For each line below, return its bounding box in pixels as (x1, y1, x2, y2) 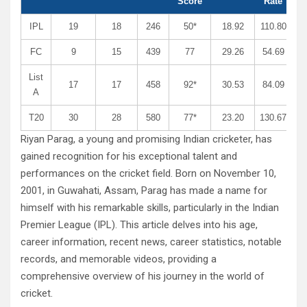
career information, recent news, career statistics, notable (21, 236, 282, 249)
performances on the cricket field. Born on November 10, (21, 167, 276, 180)
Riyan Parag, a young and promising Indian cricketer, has (21, 133, 272, 146)
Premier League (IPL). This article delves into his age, (21, 219, 258, 232)
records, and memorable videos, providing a (21, 253, 217, 266)
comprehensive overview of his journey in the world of (21, 270, 265, 283)
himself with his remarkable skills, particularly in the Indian (21, 201, 279, 214)
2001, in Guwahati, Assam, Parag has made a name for (21, 184, 267, 197)
